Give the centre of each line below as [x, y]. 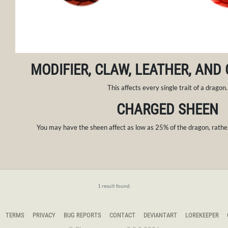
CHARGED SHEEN [167, 110]
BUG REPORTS [82, 215]
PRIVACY [44, 215]
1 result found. [114, 186]
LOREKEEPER [202, 215]
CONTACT [122, 215]
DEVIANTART [160, 215]
